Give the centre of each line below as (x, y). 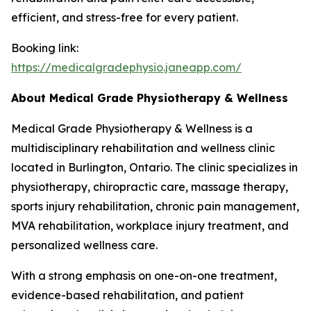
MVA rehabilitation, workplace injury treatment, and (150, 226)
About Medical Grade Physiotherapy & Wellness (150, 98)
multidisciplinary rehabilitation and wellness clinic (143, 148)
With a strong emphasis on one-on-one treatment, (144, 276)
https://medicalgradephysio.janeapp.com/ (126, 67)
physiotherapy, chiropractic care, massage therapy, (150, 187)
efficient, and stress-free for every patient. (125, 17)
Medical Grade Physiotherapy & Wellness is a (132, 128)
